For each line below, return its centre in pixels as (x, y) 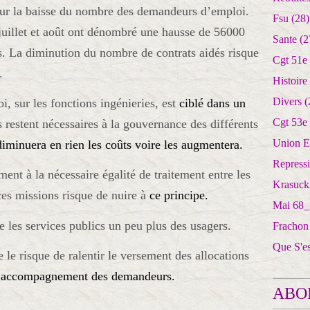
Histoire (290, 81)
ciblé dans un (212, 103)
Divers (287, 101)
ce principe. (179, 195)
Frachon (291, 226)
